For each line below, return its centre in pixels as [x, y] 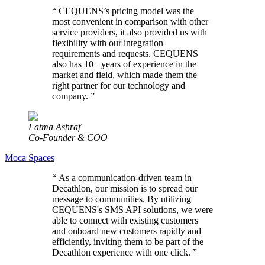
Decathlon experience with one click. [121, 252]
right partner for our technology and [119, 85]
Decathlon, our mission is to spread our [125, 188]
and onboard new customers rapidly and [127, 231]
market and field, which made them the [125, 75]
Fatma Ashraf [54, 127]
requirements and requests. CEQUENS [125, 53]
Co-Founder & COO [68, 137]
